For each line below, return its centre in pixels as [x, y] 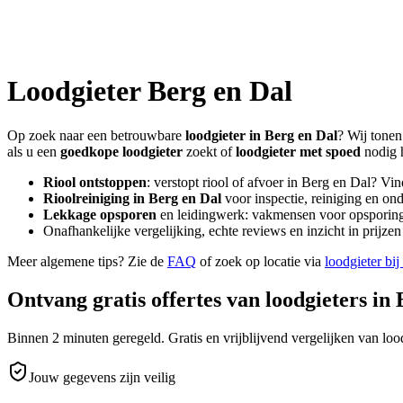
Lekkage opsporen [100, 214]
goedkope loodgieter [121, 151]
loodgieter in [225, 135]
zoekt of [209, 151]
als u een [32, 151]
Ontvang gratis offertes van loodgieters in [201, 299]
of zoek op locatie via [260, 261]
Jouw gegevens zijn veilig [102, 377]
